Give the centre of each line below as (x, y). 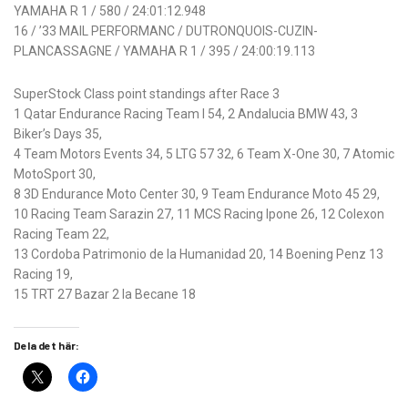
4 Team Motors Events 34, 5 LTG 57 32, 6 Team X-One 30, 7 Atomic (204, 154)
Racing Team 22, (61, 235)
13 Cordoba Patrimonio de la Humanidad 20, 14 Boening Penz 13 (199, 255)
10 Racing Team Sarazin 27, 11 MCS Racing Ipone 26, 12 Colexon (199, 214)
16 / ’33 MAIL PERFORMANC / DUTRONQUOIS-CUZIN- (166, 31)
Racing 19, (43, 275)
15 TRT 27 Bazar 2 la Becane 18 (105, 295)
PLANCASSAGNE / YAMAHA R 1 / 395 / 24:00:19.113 (164, 51)
